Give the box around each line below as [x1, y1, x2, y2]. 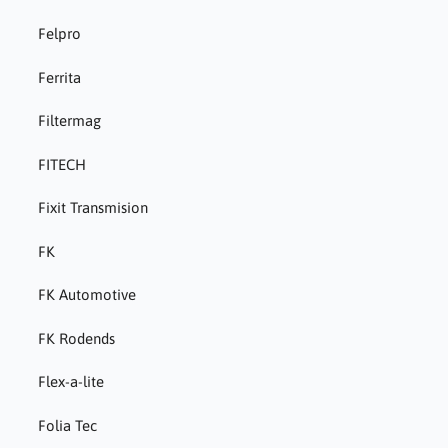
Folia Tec [37, 416, 97, 434]
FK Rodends [37, 329, 115, 347]
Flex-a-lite [37, 373, 104, 391]
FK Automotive [37, 286, 136, 304]
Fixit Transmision [37, 199, 148, 217]
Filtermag [37, 112, 101, 130]
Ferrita [37, 68, 81, 86]
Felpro [37, 25, 81, 43]
